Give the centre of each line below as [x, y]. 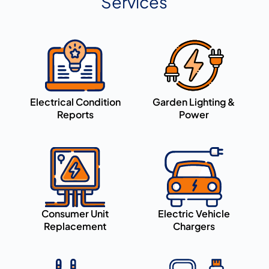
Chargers [194, 226]
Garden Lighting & [194, 102]
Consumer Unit [75, 214]
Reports [75, 115]
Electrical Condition [75, 102]
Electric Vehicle [194, 214]
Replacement [75, 226]
